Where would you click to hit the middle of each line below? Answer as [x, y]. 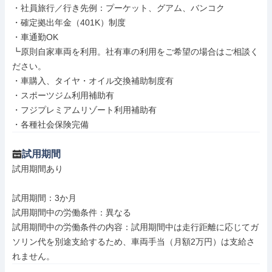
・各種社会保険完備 [50, 124]
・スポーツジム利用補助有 [63, 95]
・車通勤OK [35, 37]
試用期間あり [38, 169]
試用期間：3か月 [44, 198]
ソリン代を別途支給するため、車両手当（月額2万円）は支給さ [134, 242]
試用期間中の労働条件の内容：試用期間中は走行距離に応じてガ [135, 227]
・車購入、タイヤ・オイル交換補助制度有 [93, 81]
